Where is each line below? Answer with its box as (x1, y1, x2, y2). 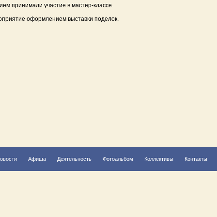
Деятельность (57, 156, 92, 162)
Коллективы (144, 156, 173, 162)
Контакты (185, 156, 207, 162)
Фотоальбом (103, 156, 133, 162)
